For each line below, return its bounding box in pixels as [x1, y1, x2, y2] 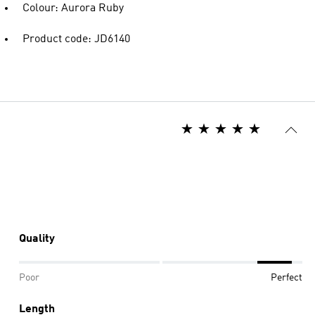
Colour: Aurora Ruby [22, 3, 124, 14]
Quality [19, 233, 55, 245]
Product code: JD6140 [22, 34, 130, 45]
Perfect [271, 273, 302, 283]
